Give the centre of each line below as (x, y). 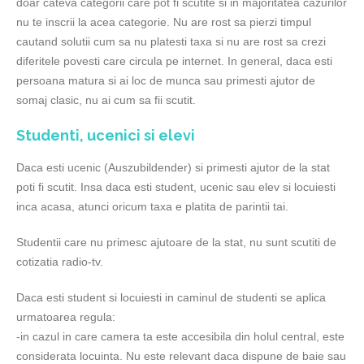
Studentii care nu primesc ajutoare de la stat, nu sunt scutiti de (176, 242)
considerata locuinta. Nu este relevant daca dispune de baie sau (181, 356)
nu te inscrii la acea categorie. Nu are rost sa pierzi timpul (164, 22)
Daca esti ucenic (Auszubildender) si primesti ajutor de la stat (173, 167)
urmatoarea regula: (66, 317)
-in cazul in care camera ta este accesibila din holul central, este (180, 336)
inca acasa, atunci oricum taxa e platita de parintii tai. (152, 206)
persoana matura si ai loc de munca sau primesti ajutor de (166, 80)
